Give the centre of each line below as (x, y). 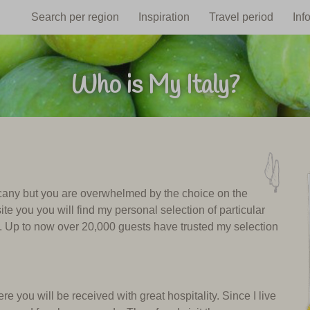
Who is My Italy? (155, 86)
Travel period (241, 17)
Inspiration (164, 17)
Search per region (75, 17)
